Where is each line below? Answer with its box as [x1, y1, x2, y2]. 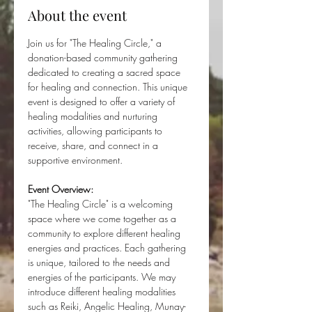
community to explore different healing [28, 226, 183, 240]
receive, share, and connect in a [28, 139, 161, 152]
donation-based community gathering [28, 51, 180, 64]
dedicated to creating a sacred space [28, 65, 183, 79]
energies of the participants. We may [28, 270, 178, 283]
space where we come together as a [28, 212, 179, 225]
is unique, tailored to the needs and [28, 256, 173, 269]
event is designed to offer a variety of [28, 95, 178, 108]
